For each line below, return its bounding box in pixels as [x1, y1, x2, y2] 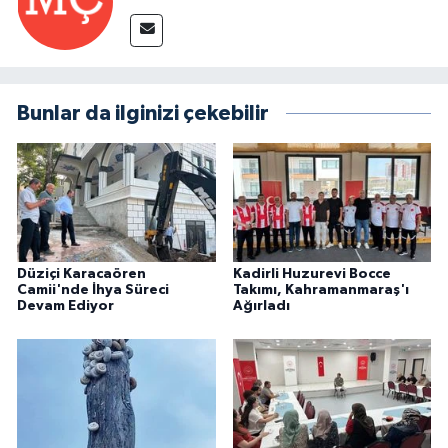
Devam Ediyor [17, 298, 114, 313]
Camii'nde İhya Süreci [17, 282, 169, 297]
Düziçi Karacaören [17, 266, 146, 281]
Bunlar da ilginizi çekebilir [17, 102, 269, 124]
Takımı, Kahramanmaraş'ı [232, 282, 409, 297]
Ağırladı [232, 298, 290, 313]
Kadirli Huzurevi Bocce [232, 266, 391, 281]
